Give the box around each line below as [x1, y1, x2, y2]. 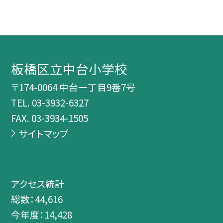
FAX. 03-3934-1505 [11, 111, 89, 125]
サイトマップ [18, 126, 69, 140]
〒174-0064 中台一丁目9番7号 [11, 80, 136, 94]
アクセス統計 [11, 177, 65, 190]
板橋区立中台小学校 [11, 59, 128, 78]
